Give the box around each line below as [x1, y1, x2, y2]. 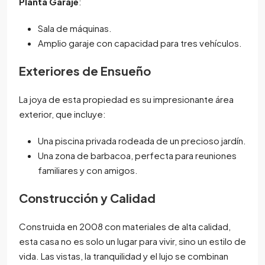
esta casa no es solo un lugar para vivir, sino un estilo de [19, 235, 246, 247]
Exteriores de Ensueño [19, 63, 151, 78]
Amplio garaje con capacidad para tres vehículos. [38, 37, 242, 49]
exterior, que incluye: [19, 108, 106, 119]
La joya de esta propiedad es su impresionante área [19, 93, 234, 105]
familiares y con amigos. [38, 164, 138, 176]
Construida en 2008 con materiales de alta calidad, [19, 220, 231, 232]
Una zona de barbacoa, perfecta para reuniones [38, 149, 237, 161]
